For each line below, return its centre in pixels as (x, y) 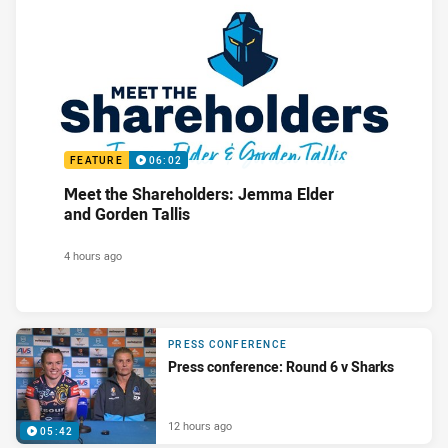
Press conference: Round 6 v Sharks (281, 366)
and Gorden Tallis (127, 213)
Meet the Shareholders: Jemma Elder (199, 193)
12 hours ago (200, 425)
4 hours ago (93, 255)
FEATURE (96, 160)
